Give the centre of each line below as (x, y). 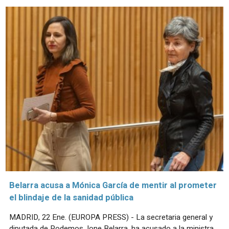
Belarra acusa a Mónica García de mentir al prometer (113, 186)
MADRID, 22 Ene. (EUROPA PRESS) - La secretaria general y (111, 217)
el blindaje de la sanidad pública (71, 198)
